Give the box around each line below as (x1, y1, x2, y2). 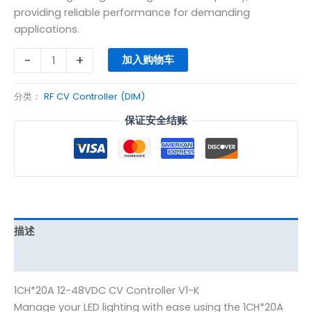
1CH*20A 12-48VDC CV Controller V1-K (14, 283, 199, 297)
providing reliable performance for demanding (14, 5, 250, 19)
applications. (14, 22, 79, 36)
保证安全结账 (125, 114, 187, 128)
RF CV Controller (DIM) (44, 89, 145, 103)
